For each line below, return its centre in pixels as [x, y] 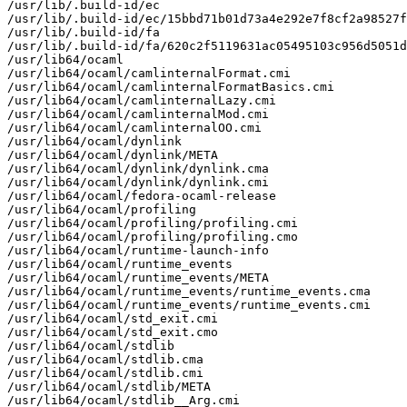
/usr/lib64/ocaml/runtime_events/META [138, 277]
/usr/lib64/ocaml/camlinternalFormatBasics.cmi [171, 86]
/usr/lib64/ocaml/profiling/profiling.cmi [153, 223]
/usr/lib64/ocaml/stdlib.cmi [105, 372]
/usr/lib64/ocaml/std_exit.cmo [113, 332]
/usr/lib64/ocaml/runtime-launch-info [138, 250]
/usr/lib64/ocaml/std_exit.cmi [113, 318]
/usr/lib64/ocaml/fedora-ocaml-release [142, 195]
